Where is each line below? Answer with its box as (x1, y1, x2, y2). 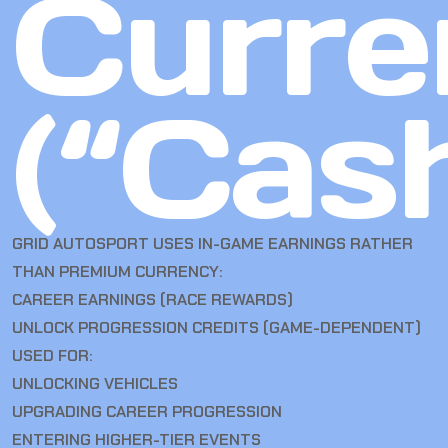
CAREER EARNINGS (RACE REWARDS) (12, 289, 293, 311)
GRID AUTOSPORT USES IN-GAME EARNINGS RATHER (12, 233, 413, 255)
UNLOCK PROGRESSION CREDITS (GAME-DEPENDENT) (12, 317, 421, 339)
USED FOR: (12, 345, 93, 367)
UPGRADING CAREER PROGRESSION (12, 401, 282, 423)
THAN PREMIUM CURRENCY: (12, 261, 223, 283)
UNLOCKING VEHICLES (12, 373, 178, 395)
